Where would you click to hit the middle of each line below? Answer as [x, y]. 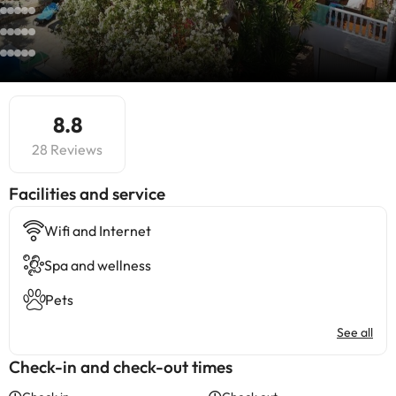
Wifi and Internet [98, 231]
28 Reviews [67, 149]
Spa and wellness [98, 265]
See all [355, 332]
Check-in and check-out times [121, 367]
